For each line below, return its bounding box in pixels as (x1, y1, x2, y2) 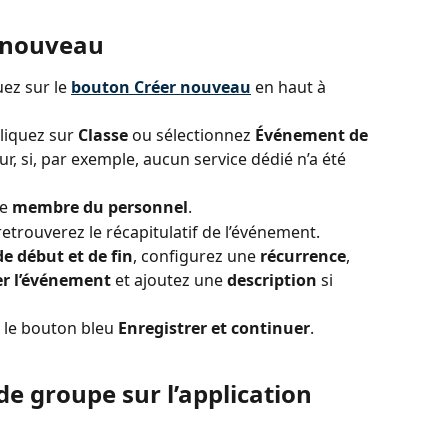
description (227, 268, 317, 291)
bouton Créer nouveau (71, 76, 251, 99)
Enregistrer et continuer (118, 316, 310, 339)
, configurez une (133, 244, 260, 267)
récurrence (260, 244, 346, 267)
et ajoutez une (111, 268, 227, 291)
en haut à (251, 76, 330, 99)
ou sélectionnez (128, 124, 255, 147)
